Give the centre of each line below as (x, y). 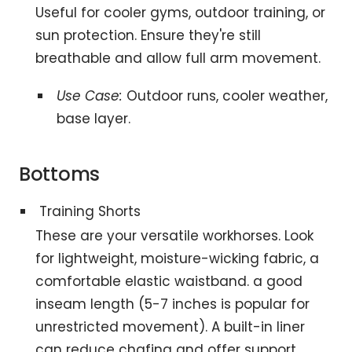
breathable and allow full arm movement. (178, 58)
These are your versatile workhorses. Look (175, 235)
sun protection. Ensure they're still (148, 35)
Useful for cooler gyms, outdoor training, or (181, 12)
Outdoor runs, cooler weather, (225, 95)
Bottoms (59, 174)
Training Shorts (90, 211)
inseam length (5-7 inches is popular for (173, 304)
